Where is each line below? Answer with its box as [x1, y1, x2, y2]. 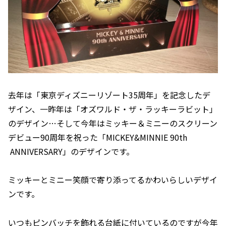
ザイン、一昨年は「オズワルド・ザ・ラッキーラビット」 [8, 102, 217, 115]
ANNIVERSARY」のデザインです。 [8, 145, 134, 157]
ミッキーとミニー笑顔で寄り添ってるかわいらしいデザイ [8, 174, 217, 186]
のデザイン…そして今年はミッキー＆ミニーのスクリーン [8, 117, 217, 129]
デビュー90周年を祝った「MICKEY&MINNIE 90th [8, 131, 187, 143]
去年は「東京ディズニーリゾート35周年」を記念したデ [8, 88, 210, 101]
